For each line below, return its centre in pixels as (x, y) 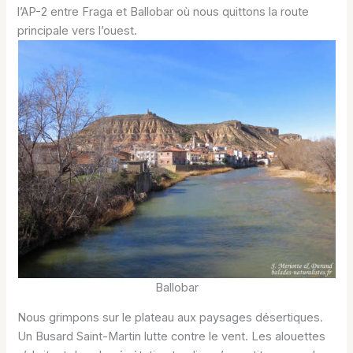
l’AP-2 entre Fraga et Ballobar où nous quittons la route (163, 11)
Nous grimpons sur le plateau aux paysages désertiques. (171, 318)
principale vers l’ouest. (78, 30)
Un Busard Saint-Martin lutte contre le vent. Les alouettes (172, 337)
